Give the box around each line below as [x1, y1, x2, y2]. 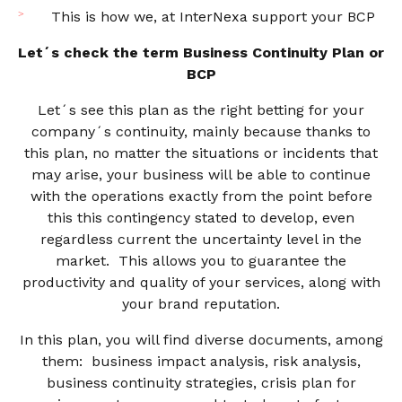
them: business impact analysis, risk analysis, [41, 352, 361, 370]
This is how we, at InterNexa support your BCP [50, 7, 375, 25]
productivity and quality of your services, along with [22, 273, 380, 291]
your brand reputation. [122, 294, 280, 312]
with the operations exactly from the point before [30, 187, 372, 205]
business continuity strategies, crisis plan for [46, 373, 356, 391]
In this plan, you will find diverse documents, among [19, 330, 383, 348]
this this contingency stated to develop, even [48, 208, 354, 226]
